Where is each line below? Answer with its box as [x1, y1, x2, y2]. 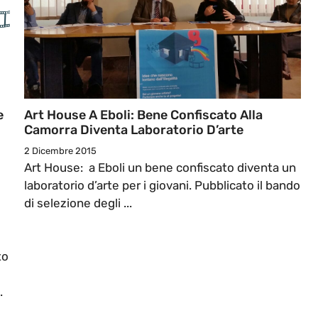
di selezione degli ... [24, 196, 132, 211]
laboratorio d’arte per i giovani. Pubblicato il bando [24, 178, 300, 193]
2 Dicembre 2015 [24, 146, 97, 157]
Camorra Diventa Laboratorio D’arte [24, 122, 243, 138]
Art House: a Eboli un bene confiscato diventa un [24, 160, 296, 175]
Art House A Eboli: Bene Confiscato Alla [24, 107, 263, 124]
